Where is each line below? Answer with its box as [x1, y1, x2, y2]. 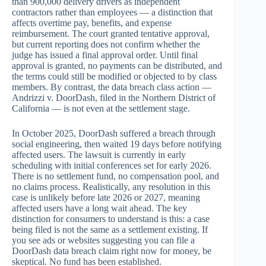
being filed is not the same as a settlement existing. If [12, 224, 208, 235]
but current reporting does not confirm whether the [12, 39, 200, 50]
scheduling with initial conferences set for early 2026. [12, 160, 211, 171]
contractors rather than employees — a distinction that [12, 7, 213, 18]
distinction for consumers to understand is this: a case [12, 214, 210, 224]
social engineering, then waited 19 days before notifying [12, 139, 221, 150]
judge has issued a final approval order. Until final [12, 50, 198, 61]
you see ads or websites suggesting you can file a [12, 235, 195, 246]
